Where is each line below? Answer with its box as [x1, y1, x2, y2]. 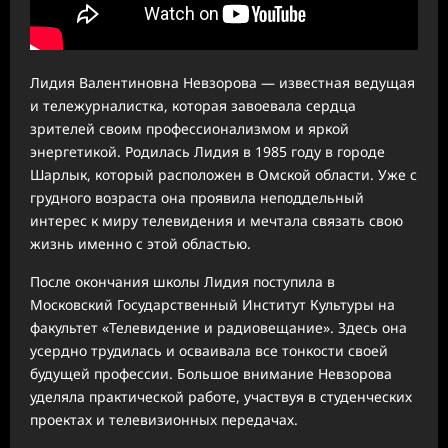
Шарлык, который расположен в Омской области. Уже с [30, 165, 417, 184]
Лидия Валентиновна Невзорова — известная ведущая [30, 73, 415, 92]
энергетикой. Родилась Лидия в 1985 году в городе [30, 142, 385, 161]
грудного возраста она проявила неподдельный [30, 188, 364, 207]
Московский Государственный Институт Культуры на [30, 295, 395, 314]
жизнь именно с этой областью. [30, 234, 251, 253]
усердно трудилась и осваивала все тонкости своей [30, 341, 388, 360]
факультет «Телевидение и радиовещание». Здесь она [30, 318, 407, 337]
